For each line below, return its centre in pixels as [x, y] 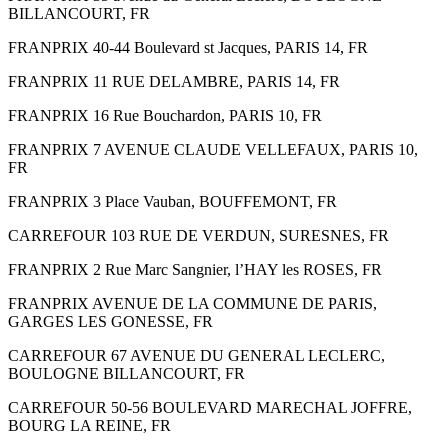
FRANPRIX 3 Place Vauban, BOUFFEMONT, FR [172, 201]
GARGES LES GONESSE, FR [110, 321]
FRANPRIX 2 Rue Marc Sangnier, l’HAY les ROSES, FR [195, 269]
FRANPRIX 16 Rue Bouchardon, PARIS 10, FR [165, 115]
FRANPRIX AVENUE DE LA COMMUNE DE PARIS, [192, 303]
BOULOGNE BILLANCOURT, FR [126, 373]
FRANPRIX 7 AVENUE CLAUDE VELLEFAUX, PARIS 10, [213, 149]
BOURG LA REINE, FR [89, 425]
